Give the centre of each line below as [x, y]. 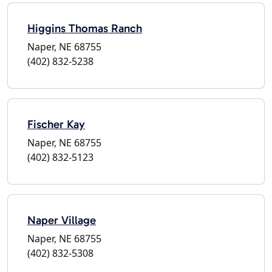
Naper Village [62, 220]
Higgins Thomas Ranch [85, 28]
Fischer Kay [56, 124]
